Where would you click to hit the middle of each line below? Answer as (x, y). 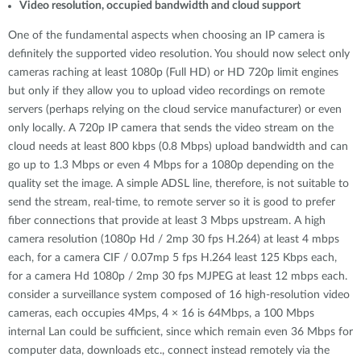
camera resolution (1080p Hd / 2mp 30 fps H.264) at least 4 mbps (174, 239)
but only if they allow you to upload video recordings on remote (166, 91)
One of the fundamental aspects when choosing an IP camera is (166, 35)
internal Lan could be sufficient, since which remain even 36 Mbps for (180, 332)
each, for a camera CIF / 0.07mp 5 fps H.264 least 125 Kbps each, (172, 258)
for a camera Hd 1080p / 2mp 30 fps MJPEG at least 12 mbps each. (178, 276)
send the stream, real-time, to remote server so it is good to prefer (172, 202)
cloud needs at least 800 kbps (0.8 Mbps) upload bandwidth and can (178, 147)
